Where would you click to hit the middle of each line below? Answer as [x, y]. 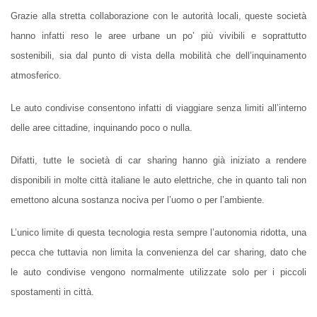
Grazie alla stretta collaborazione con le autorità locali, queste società [158, 16]
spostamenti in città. [52, 292]
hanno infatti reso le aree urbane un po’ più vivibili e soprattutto [158, 36]
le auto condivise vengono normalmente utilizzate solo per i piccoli [158, 272]
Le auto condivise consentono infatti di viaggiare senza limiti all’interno [158, 108]
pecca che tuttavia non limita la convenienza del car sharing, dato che [158, 253]
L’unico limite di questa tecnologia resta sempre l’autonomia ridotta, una [158, 233]
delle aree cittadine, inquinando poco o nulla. [102, 128]
